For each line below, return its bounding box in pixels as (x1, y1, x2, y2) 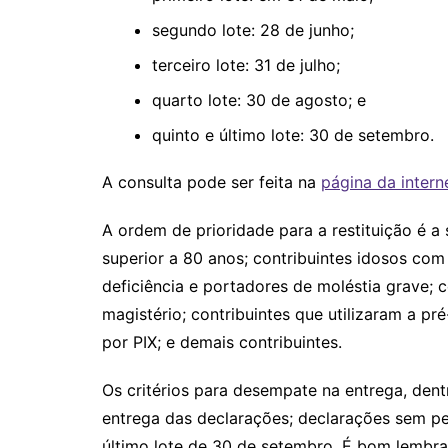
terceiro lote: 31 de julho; (152, 55, 340, 76)
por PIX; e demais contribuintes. (102, 332, 342, 353)
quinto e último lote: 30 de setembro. (152, 125, 434, 146)
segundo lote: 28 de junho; (152, 20, 354, 41)
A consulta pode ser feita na (102, 172, 321, 193)
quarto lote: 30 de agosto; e (152, 90, 366, 111)
